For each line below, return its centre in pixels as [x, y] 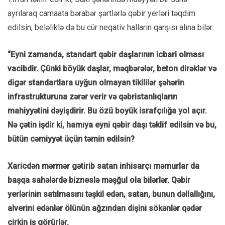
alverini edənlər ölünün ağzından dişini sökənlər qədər [105, 208]
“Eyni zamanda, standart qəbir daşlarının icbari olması [106, 54]
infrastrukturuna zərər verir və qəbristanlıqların [92, 96]
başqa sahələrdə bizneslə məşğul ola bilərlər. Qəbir [99, 180]
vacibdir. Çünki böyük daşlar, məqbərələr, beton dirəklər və [112, 68]
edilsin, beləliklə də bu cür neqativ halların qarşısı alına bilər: [111, 27]
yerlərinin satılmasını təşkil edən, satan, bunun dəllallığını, [111, 194]
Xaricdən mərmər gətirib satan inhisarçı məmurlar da [103, 166]
